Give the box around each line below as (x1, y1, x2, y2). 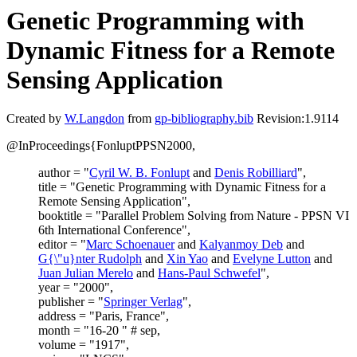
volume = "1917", (38, 338, 129, 352)
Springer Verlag (104, 295, 182, 309)
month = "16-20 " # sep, (38, 324, 160, 338)
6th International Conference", (38, 223, 190, 237)
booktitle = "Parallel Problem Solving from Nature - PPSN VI (38, 209, 349, 223)
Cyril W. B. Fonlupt (89, 166, 190, 180)
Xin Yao (167, 252, 208, 266)
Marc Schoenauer (86, 237, 175, 252)
